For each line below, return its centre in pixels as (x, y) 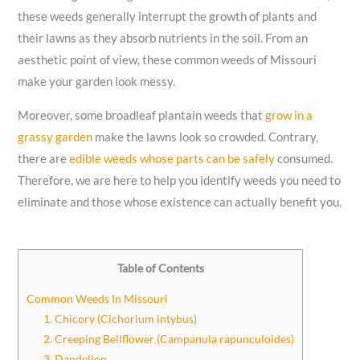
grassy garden (55, 137)
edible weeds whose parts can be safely (172, 158)
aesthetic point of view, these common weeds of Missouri (168, 60)
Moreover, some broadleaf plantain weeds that (142, 115)
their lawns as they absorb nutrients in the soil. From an (163, 39)
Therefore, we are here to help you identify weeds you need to (180, 180)
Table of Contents (160, 268)
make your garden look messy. (97, 82)
